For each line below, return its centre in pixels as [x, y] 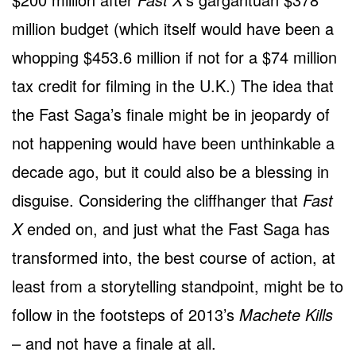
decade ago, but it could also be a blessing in [170, 171]
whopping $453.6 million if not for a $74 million [174, 56]
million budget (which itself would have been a [173, 28]
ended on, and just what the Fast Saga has [176, 228]
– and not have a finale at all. [114, 342]
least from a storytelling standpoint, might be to [178, 285]
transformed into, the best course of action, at [174, 257]
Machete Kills [286, 314]
